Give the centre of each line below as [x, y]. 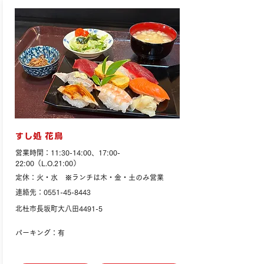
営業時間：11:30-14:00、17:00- [68, 153]
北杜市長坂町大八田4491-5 [59, 209]
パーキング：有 [40, 233]
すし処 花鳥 [39, 136]
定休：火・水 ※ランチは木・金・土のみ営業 [90, 177]
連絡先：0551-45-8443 [53, 192]
